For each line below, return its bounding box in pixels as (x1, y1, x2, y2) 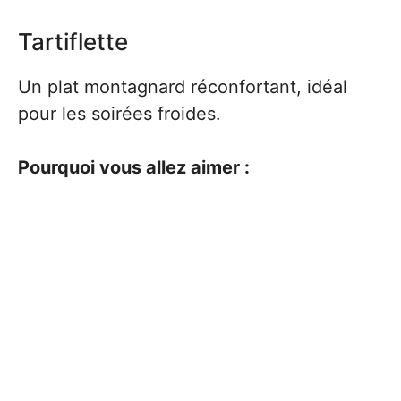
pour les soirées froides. (18, 103, 221, 124)
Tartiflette (18, 28, 128, 55)
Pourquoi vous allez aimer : (18, 157, 250, 178)
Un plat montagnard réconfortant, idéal (18, 76, 347, 98)
